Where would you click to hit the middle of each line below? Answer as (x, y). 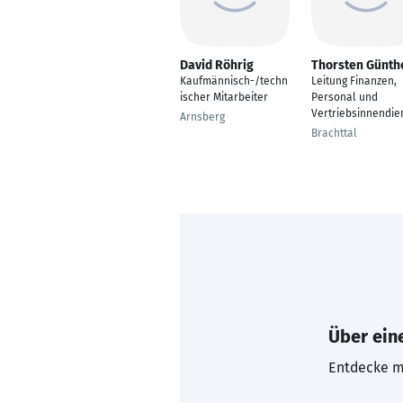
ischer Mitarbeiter (224, 97)
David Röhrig (217, 65)
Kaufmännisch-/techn (234, 81)
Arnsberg (202, 117)
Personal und (345, 97)
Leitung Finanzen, (354, 81)
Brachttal (334, 133)
